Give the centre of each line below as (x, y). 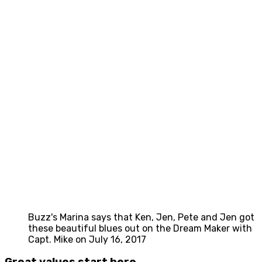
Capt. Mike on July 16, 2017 (87, 239)
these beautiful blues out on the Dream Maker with (140, 228)
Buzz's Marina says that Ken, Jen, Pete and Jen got (141, 217)
